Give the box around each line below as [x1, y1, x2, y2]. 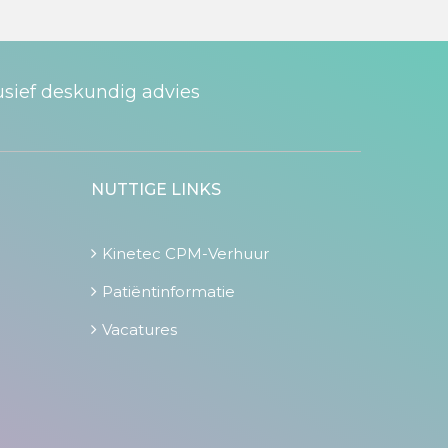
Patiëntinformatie [102, 282, 235, 302]
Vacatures [102, 320, 177, 340]
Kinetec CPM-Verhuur [102, 244, 269, 264]
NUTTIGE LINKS [91, 180, 221, 200]
